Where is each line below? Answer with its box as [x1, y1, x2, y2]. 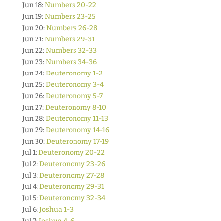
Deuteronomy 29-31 [39, 183, 104, 191]
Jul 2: [22, 160, 39, 168]
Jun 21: [22, 35, 45, 43]
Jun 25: [22, 80, 46, 89]
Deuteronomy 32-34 [39, 194, 105, 202]
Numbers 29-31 [44, 35, 95, 43]
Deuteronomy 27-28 [39, 171, 104, 180]
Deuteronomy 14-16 [45, 126, 109, 134]
